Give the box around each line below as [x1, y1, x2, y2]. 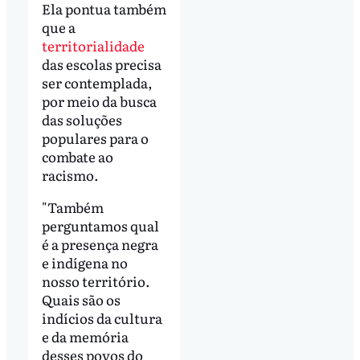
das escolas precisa [41, 53, 162, 74]
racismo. [41, 164, 101, 185]
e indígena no [41, 252, 128, 272]
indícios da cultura [41, 307, 162, 328]
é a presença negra [41, 233, 158, 254]
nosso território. [41, 270, 150, 291]
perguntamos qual [41, 215, 159, 235]
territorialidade [41, 35, 145, 55]
